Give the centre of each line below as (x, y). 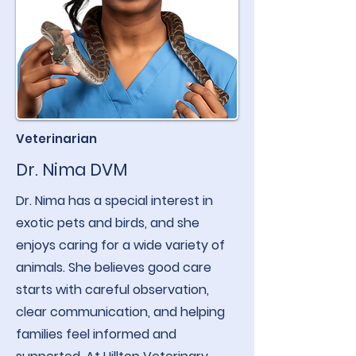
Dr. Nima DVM (72, 170)
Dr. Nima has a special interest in (114, 201)
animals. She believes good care (114, 267)
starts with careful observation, (112, 290)
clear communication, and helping (120, 312)
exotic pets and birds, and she (108, 223)
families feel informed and (96, 334)
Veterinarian (56, 139)
